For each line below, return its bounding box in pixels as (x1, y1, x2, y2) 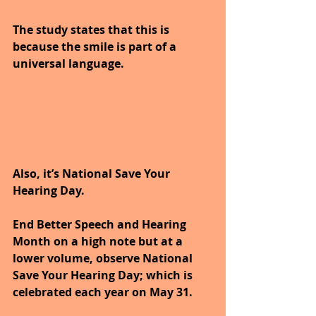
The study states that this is (13, 21, 172, 37)
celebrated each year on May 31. (13, 284, 195, 300)
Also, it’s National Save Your (13, 165, 173, 181)
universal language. (13, 55, 124, 71)
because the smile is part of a (13, 38, 179, 54)
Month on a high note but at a (13, 233, 186, 249)
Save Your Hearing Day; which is (13, 267, 195, 283)
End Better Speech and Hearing (13, 216, 189, 232)
